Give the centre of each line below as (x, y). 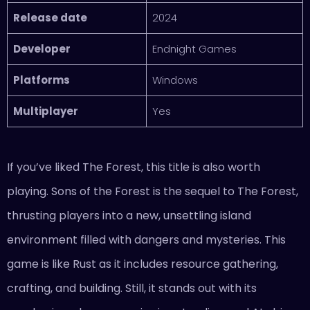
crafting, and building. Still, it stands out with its (132, 288)
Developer (42, 48)
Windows (175, 80)
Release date (50, 17)
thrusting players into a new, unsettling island (129, 215)
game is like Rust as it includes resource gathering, (143, 264)
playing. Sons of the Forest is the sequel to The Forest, (153, 191)
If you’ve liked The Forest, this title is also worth (134, 167)
